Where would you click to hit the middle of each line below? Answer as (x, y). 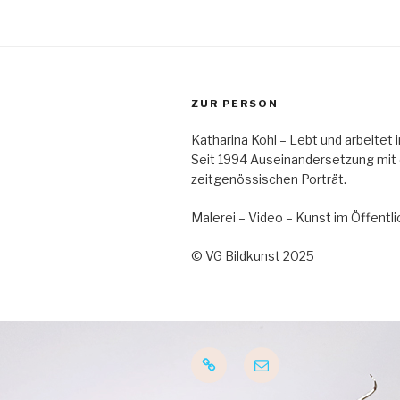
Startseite (236, 357)
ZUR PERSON (235, 103)
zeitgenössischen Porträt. (269, 179)
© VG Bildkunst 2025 (253, 255)
